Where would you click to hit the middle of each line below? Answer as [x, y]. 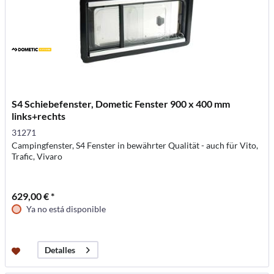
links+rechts [39, 116]
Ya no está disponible [66, 209]
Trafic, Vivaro [37, 156]
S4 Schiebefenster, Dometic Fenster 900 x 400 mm [121, 104]
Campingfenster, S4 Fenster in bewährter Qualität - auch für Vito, [135, 145]
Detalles [60, 250]
